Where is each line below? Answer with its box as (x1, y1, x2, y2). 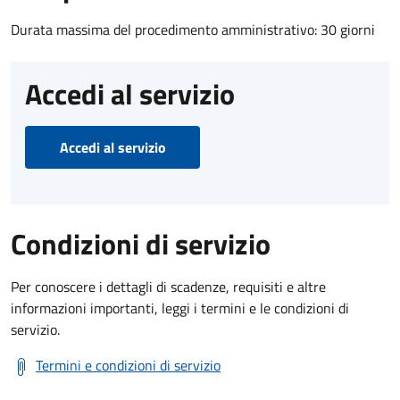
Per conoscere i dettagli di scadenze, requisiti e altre (11, 275, 326, 297)
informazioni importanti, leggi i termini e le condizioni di (11, 296, 349, 319)
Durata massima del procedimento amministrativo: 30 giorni (11, 18, 375, 40)
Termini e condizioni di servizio (36, 354, 221, 376)
